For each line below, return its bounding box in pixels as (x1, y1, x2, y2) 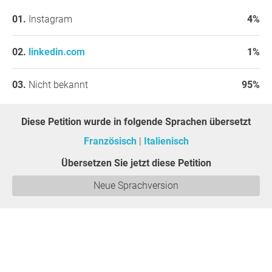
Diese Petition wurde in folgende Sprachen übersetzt (27, 115, 251, 127)
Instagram (29, 13, 72, 25)
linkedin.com (29, 46, 85, 58)
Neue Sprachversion (93, 179, 178, 191)
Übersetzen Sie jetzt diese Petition (67, 157, 211, 169)
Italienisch (143, 135, 189, 147)
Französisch (83, 135, 139, 147)
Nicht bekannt (29, 78, 88, 90)
